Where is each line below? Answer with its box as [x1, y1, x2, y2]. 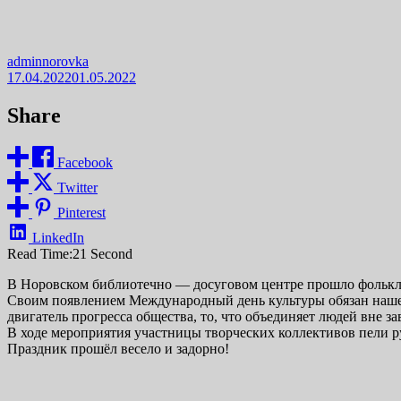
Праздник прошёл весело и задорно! [7, 340, 229, 356]
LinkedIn [32, 229, 84, 245]
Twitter [57, 179, 98, 195]
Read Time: [7, 245, 73, 261]
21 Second [73, 245, 132, 261]
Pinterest [57, 204, 106, 220]
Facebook [57, 154, 113, 170]
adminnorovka [7, 53, 89, 69]
